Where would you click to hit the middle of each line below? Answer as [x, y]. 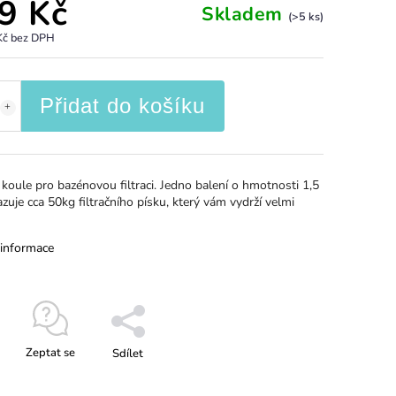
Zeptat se [50, 352]
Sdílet [128, 353]
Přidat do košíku [122, 105]
